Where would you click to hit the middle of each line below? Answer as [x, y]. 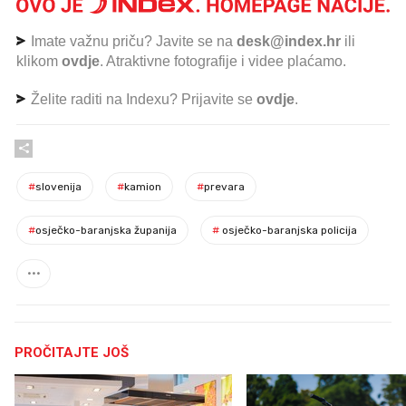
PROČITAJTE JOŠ [72, 352]
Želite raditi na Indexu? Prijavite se [142, 99]
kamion [143, 186]
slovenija [58, 186]
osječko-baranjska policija [288, 230]
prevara [224, 186]
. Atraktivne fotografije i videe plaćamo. [223, 61]
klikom [39, 61]
